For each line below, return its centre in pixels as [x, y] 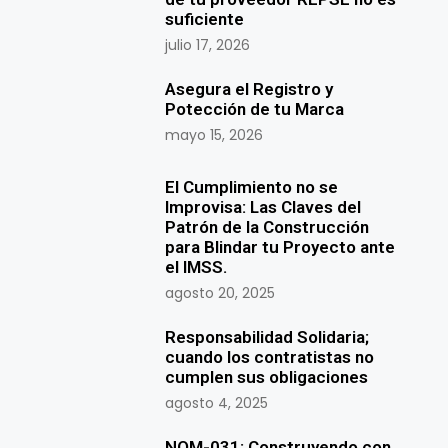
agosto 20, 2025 [220, 293]
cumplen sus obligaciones [267, 377]
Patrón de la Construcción [267, 227]
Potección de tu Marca [255, 109]
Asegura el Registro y [249, 89]
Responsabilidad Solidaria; [267, 337]
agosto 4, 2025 [217, 403]
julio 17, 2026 [208, 45]
